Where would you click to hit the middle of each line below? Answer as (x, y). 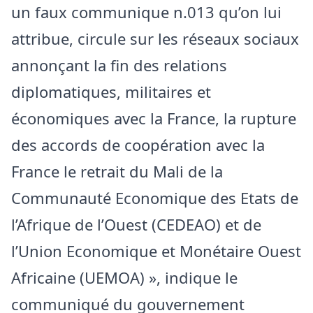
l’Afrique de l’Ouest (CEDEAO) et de (136, 224)
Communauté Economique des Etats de (155, 197)
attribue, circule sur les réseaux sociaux (155, 38)
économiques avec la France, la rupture (154, 118)
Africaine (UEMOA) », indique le (124, 277)
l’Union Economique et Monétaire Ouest (156, 250)
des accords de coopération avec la (138, 144)
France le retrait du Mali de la (117, 171)
